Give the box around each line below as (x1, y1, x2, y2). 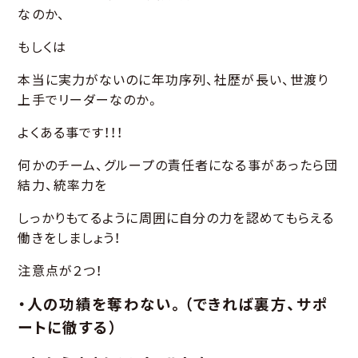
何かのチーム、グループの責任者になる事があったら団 (18, 158, 339, 174)
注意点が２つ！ (18, 264, 103, 280)
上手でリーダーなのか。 (18, 93, 160, 109)
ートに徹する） (18, 320, 118, 338)
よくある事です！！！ (18, 125, 124, 141)
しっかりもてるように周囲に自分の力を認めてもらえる (18, 211, 335, 227)
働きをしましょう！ (18, 231, 121, 247)
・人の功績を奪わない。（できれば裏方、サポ (18, 296, 328, 315)
